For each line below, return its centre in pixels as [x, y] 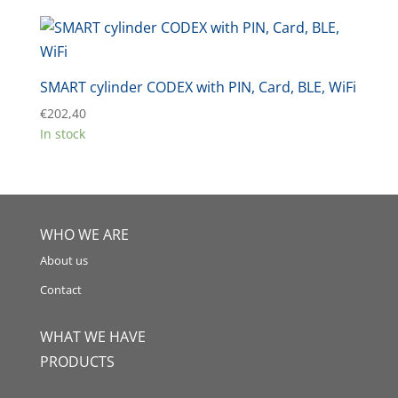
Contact [60, 290]
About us [64, 261]
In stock [62, 134]
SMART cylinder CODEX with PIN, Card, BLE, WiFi [198, 87]
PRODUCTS [77, 362]
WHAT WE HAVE [92, 337]
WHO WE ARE [84, 235]
